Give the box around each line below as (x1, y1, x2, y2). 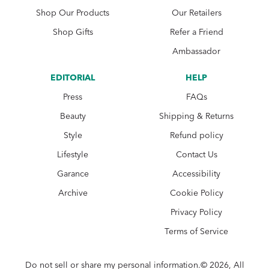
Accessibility (172, 168, 220, 180)
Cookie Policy (169, 187, 223, 199)
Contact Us (175, 149, 217, 160)
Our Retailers (171, 7, 222, 19)
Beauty (59, 110, 86, 122)
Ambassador (172, 46, 220, 57)
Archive (58, 187, 88, 199)
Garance (56, 168, 89, 180)
